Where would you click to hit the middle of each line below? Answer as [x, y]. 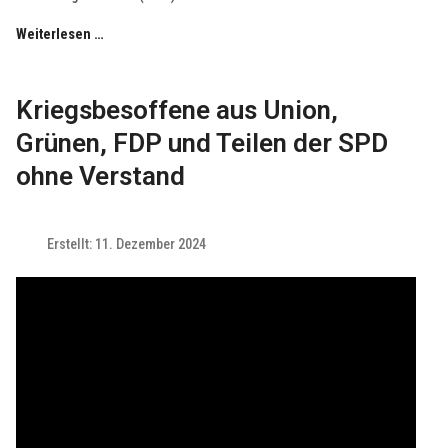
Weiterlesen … [60, 34]
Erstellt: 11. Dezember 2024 [127, 245]
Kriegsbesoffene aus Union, [177, 110]
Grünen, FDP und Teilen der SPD [202, 143]
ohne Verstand [101, 176]
